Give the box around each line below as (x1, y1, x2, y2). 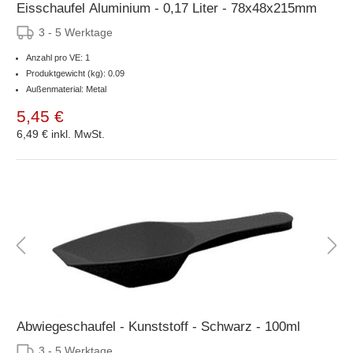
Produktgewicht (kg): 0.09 (26, 68, 124, 78)
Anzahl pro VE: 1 (26, 52, 90, 62)
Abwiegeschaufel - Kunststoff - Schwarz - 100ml (17, 318, 300, 334)
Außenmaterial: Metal (26, 84, 106, 94)
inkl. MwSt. (51, 127, 105, 140)
